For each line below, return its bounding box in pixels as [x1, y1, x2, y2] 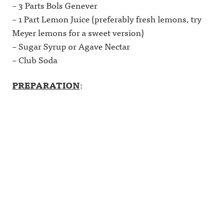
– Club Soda [12, 53, 57, 67]
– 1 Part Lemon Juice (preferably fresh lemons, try [12, 12, 201, 26]
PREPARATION [12, 78, 80, 92]
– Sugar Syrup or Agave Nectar [12, 39, 130, 53]
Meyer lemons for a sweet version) [12, 25, 144, 39]
